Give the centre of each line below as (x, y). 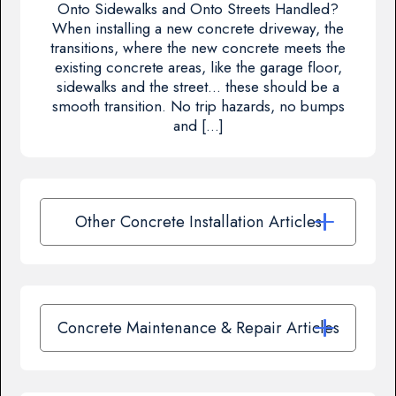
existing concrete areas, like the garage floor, (198, 68)
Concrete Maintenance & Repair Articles (198, 328)
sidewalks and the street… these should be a (198, 87)
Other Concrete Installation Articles (198, 221)
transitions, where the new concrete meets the (198, 48)
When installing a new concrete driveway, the (198, 29)
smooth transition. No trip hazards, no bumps (198, 107)
